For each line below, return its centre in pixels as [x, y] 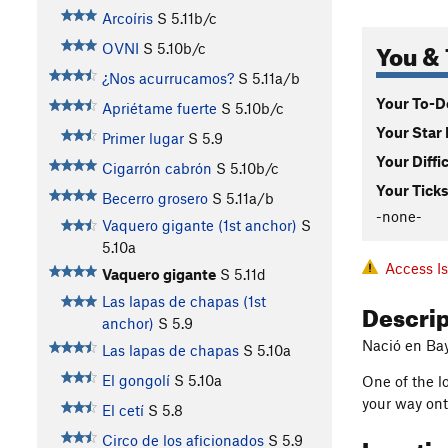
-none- [399, 215]
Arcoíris [127, 18]
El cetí [122, 410]
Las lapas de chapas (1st [183, 301]
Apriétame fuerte [159, 108]
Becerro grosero [154, 198]
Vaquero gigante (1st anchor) [199, 225]
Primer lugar [142, 138]
